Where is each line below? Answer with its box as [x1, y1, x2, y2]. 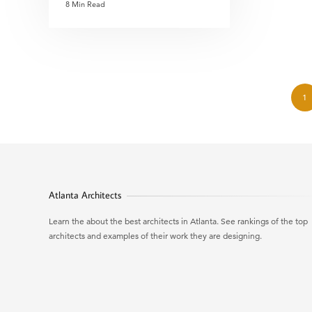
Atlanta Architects [49, 189, 121, 201]
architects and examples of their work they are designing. [49, 231, 262, 241]
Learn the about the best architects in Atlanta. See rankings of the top [49, 216, 308, 226]
